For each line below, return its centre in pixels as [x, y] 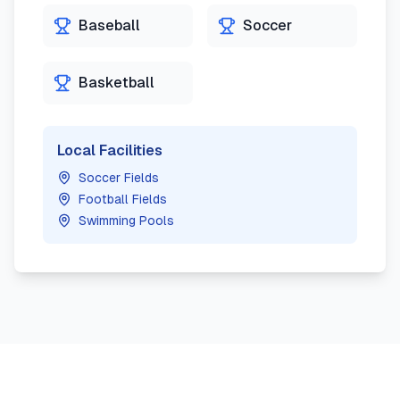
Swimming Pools [126, 221]
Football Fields [123, 199]
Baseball [109, 25]
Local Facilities [110, 150]
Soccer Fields [119, 178]
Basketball [117, 83]
